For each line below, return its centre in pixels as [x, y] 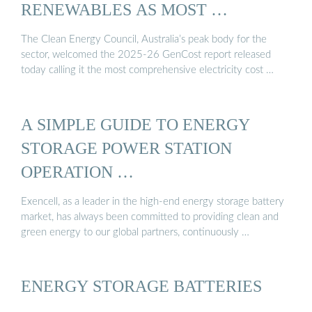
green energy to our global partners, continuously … [135, 233]
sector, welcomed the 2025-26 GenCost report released [146, 55]
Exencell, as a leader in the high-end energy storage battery [153, 202]
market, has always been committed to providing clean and [150, 217]
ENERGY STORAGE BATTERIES [141, 286]
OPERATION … [77, 171]
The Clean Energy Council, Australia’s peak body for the [144, 40]
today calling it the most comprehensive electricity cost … [147, 70]
